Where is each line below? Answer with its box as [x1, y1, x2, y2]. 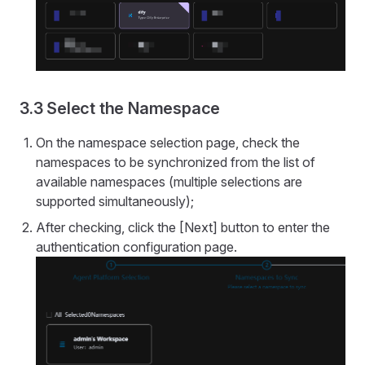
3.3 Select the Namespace [20, 98, 221, 118]
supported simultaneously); [36, 192, 194, 209]
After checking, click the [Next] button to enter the [36, 218, 330, 235]
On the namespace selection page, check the [36, 134, 300, 151]
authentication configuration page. [36, 238, 237, 255]
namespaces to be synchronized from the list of [36, 153, 315, 170]
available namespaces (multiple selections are [36, 173, 302, 190]
